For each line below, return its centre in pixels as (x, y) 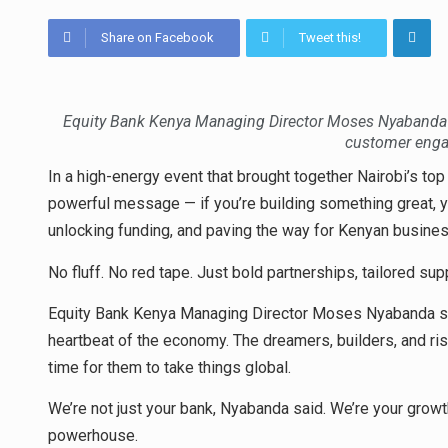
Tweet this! (330, 38)
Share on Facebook (157, 38)
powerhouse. (93, 436)
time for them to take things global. (169, 367)
